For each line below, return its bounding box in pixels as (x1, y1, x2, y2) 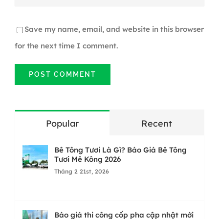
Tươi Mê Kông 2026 (54, 154, 121, 164)
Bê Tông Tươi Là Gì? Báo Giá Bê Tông (54, 145, 187, 155)
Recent (141, 118, 173, 130)
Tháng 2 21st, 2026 (54, 168, 109, 175)
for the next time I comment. (14, 41, 118, 51)
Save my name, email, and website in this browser (24, 24, 204, 34)
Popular (45, 118, 79, 130)
